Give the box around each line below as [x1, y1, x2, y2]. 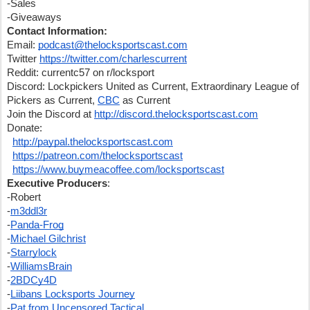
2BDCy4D [10, 275, 57, 286]
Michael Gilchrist [10, 233, 86, 244]
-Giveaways [7, 12, 62, 23]
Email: [7, 39, 38, 51]
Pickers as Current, [7, 95, 98, 106]
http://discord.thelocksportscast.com [94, 109, 258, 120]
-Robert [7, 192, 41, 203]
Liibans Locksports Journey [10, 289, 135, 300]
